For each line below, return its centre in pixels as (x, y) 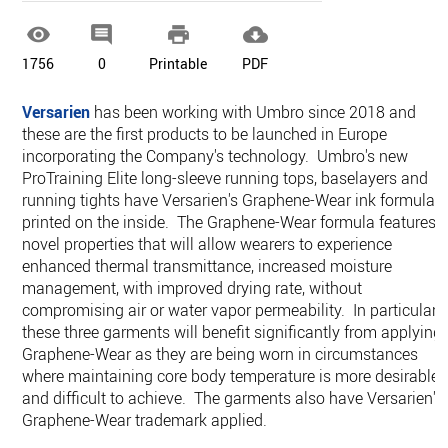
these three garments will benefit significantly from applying (232, 332)
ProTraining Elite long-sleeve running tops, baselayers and (225, 178)
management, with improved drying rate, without (192, 288)
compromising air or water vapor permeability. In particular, (231, 310)
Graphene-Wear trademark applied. (145, 420)
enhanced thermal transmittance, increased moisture (207, 266)
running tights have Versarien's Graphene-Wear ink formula (229, 200)
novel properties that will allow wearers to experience (207, 244)
